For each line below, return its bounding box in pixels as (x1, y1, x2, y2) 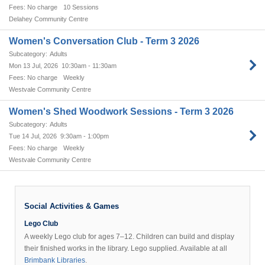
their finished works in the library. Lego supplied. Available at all (24, 244, 227, 253)
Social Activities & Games (24, 202, 119, 211)
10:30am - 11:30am (62, 62, 117, 69)
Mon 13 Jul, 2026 (9, 62, 58, 69)
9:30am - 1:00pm (60, 132, 109, 140)
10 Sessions (63, 4, 99, 11)
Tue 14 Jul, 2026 (9, 132, 57, 140)
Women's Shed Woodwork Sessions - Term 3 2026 (9, 106, 234, 117)
